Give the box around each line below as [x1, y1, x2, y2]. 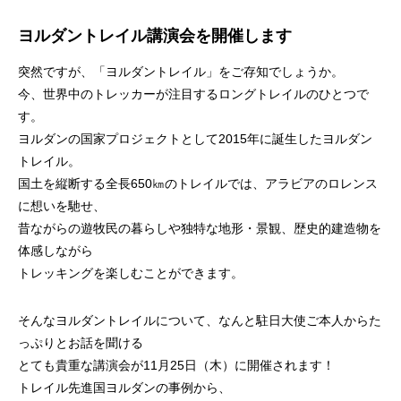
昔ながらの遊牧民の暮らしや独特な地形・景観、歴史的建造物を [18, 221, 381, 235]
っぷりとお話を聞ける [18, 336, 143, 350]
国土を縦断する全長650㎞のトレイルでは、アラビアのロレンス [18, 176, 378, 191]
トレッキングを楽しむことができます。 [18, 266, 243, 280]
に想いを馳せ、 [18, 199, 106, 213]
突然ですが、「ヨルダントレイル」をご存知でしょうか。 [18, 64, 344, 79]
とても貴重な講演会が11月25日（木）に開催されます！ [18, 358, 335, 372]
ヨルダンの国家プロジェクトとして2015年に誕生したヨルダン [18, 132, 372, 146]
